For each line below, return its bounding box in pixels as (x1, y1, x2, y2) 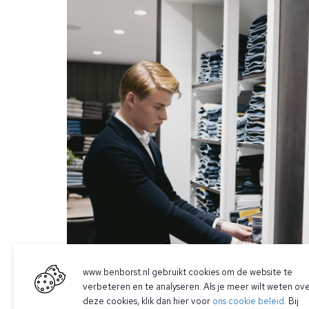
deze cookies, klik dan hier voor (83, 295, 212, 307)
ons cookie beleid (212, 295, 284, 307)
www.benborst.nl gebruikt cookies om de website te (83, 266, 292, 278)
